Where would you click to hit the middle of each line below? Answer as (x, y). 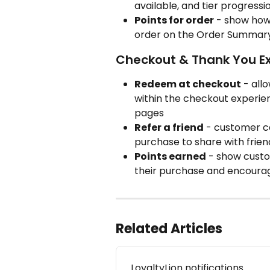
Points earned (170, 156)
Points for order (174, 20)
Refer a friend (169, 127)
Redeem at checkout (188, 84)
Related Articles (169, 228)
